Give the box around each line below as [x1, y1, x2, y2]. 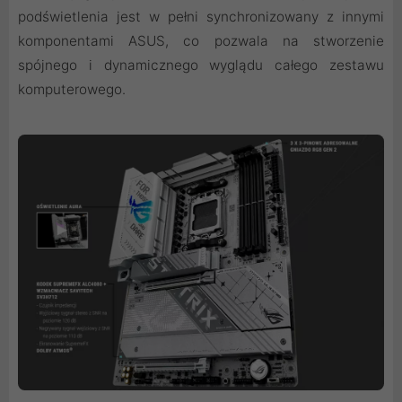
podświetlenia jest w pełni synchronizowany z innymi [18, 7, 384, 25]
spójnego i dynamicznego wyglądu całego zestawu [18, 56, 384, 74]
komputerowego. [18, 80, 126, 98]
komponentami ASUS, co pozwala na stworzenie [18, 31, 384, 49]
